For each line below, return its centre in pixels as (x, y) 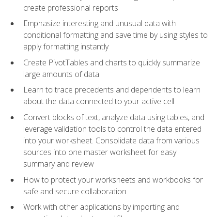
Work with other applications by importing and (101, 207)
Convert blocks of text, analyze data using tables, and (114, 117)
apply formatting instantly (66, 47)
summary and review (59, 164)
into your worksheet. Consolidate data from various (111, 141)
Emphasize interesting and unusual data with (100, 23)
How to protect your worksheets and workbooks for (113, 179)
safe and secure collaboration (75, 191)
